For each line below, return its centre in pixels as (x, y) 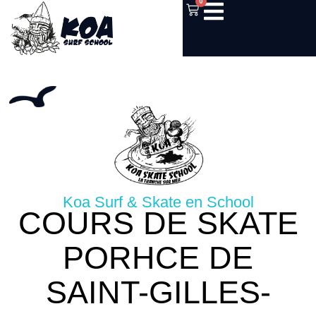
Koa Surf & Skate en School (158, 202)
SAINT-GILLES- (158, 293)
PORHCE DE (158, 258)
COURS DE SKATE (158, 224)
